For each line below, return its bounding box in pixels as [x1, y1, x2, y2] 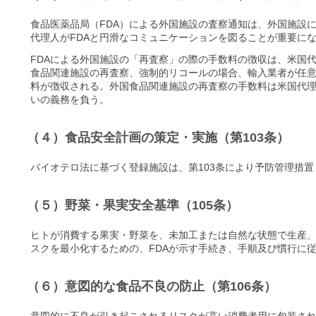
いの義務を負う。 [30, 93, 109, 105]
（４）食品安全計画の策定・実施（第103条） [27, 130, 289, 145]
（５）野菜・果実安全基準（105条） [27, 197, 238, 212]
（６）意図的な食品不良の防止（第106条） [27, 279, 276, 293]
